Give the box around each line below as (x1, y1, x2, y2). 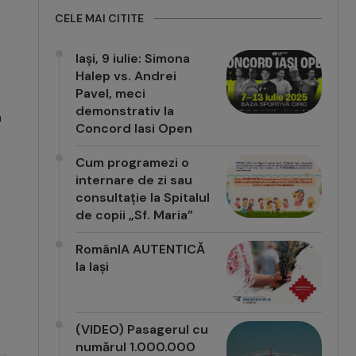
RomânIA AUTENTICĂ (75, 241, 206, 258)
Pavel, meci (75, 85, 146, 103)
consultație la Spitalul (75, 189, 211, 207)
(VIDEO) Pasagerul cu (75, 321, 209, 339)
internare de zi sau (75, 172, 193, 189)
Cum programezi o (75, 154, 190, 172)
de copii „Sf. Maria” (75, 207, 194, 224)
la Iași (75, 258, 110, 276)
